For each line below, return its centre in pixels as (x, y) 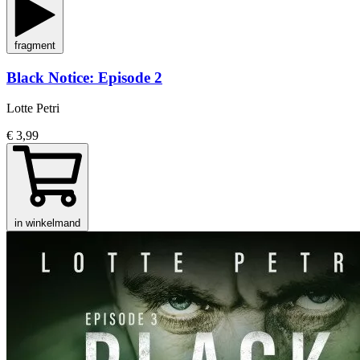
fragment (35, 45)
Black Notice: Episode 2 (84, 77)
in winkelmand (47, 223)
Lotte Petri (33, 108)
